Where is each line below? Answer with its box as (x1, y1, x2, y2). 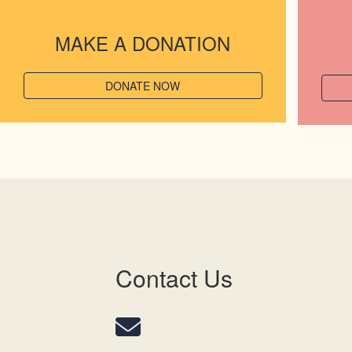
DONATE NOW (105, 78, 181, 93)
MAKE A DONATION (55, 29, 231, 57)
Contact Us (115, 260, 233, 295)
